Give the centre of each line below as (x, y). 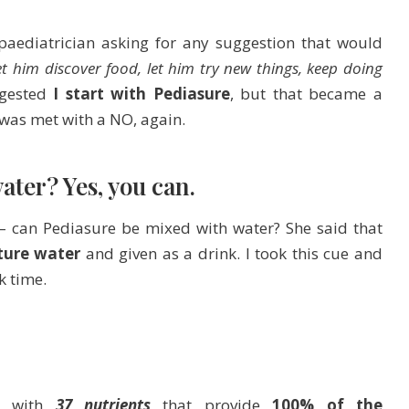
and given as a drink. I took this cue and (231, 253)
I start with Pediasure (142, 94)
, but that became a (306, 94)
